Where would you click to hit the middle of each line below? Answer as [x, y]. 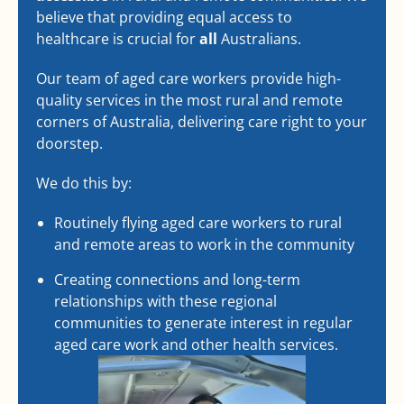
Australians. [259, 39]
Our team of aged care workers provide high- [188, 79]
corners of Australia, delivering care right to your [202, 122]
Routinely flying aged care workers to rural [198, 223]
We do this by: [84, 184]
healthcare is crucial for [116, 39]
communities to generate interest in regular [203, 323]
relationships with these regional [165, 302]
